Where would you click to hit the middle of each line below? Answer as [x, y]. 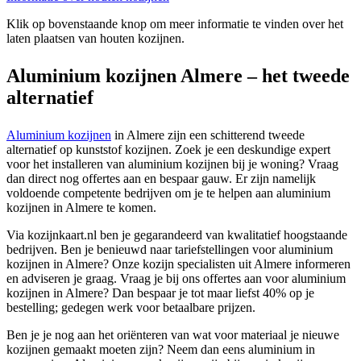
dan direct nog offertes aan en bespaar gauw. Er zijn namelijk [161, 178]
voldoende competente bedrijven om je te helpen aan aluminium [168, 193]
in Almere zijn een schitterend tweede [208, 135]
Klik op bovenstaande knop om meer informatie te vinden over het [175, 23]
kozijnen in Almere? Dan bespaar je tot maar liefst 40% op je [160, 293]
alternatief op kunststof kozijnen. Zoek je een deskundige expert [168, 149]
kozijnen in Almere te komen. [81, 207]
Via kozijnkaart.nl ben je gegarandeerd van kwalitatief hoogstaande [177, 234]
